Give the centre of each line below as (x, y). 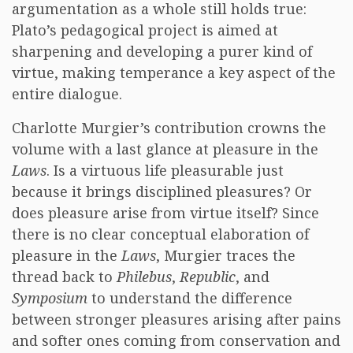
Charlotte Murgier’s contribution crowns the (169, 128)
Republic (208, 277)
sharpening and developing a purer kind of (162, 51)
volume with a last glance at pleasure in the (165, 149)
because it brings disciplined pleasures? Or (162, 191)
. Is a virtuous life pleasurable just (165, 170)
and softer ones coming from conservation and (176, 340)
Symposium (50, 298)
